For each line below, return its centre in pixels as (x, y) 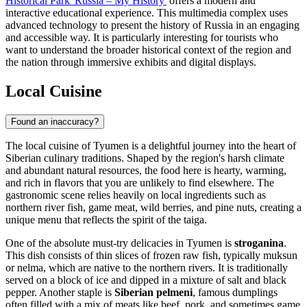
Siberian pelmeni (153, 292)
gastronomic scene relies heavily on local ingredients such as (136, 195)
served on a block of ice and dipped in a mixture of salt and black (146, 280)
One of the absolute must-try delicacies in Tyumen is (120, 243)
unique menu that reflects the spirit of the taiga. (106, 219)
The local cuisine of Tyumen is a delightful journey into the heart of (151, 145)
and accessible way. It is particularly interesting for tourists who (142, 37)
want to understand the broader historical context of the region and (148, 49)
